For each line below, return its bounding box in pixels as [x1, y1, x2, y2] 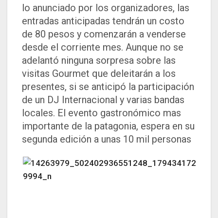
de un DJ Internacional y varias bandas [22, 94, 184, 106]
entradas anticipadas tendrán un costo [22, 15, 184, 27]
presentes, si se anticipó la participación [22, 81, 194, 93]
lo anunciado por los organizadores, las [22, 2, 189, 14]
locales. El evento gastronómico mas [22, 107, 181, 119]
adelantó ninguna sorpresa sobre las [22, 54, 176, 67]
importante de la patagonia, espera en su [22, 120, 195, 132]
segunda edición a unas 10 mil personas [22, 133, 191, 145]
